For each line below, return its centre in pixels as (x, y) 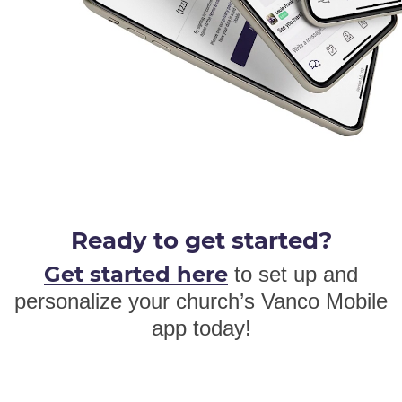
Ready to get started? (201, 240)
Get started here (136, 274)
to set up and (293, 274)
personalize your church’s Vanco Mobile (201, 301)
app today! (201, 328)
